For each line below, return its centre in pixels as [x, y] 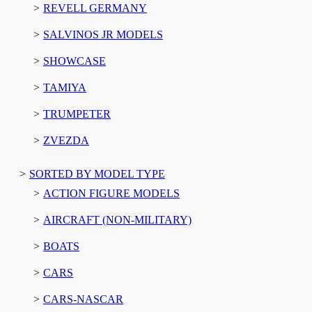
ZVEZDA [66, 140]
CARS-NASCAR [83, 299]
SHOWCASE [75, 61]
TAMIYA [65, 87]
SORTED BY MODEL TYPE [97, 173]
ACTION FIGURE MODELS [111, 193]
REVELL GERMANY [95, 8]
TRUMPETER [77, 114]
